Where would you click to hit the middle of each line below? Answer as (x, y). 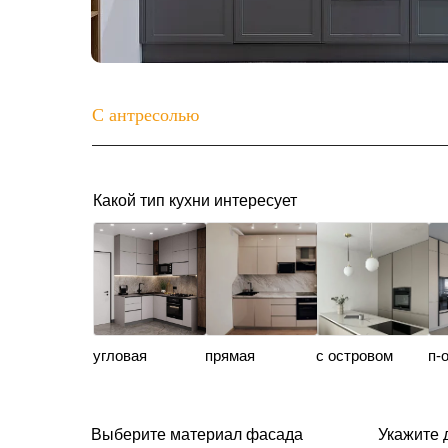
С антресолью (145, 115)
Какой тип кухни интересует (195, 200)
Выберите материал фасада (197, 434)
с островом (354, 355)
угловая (120, 355)
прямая (229, 355)
